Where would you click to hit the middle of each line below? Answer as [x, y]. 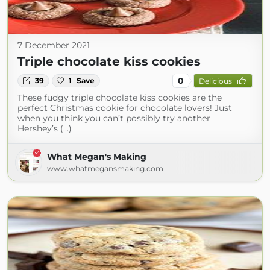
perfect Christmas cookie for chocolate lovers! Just [125, 108]
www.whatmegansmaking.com [105, 168]
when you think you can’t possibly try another [114, 118]
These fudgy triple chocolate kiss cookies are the [120, 98]
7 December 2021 [54, 45]
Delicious [215, 81]
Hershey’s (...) [45, 128]
